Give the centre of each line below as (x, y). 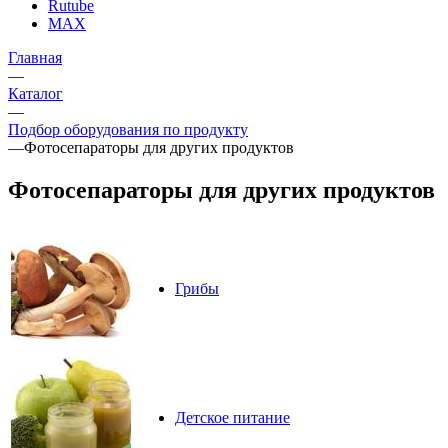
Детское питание (232, 417)
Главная (35, 57)
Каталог (35, 93)
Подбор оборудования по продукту (128, 129)
